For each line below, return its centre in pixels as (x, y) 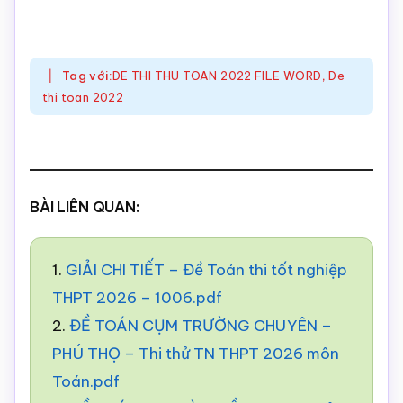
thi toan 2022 (83, 97)
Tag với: (87, 76)
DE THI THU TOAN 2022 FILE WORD (217, 76)
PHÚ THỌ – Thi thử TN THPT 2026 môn (196, 354)
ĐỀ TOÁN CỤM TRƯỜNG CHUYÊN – (201, 326)
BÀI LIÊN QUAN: (85, 207)
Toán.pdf (86, 381)
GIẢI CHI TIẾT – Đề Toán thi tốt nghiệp (206, 270)
